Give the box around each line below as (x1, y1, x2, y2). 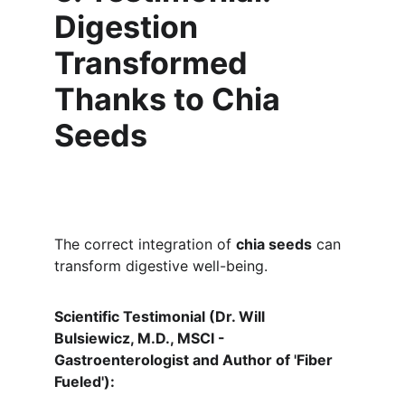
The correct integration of (54, 235, 236, 253)
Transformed (54, 44, 255, 81)
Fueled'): (54, 372, 115, 391)
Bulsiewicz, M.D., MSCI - (54, 329, 229, 347)
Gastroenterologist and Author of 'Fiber (54, 351, 336, 369)
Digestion (54, 8, 205, 45)
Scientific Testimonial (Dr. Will (54, 307, 268, 325)
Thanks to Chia (54, 80, 287, 118)
